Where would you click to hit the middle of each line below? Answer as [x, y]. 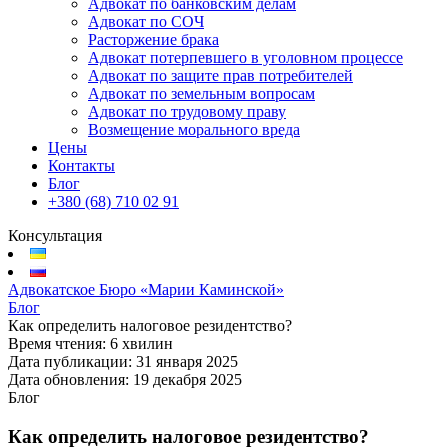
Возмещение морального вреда [194, 129]
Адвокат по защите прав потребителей [220, 75]
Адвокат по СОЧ [146, 21]
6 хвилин [141, 343]
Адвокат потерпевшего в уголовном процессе [245, 57]
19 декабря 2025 [187, 379]
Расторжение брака [153, 39]
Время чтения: [59, 343]
